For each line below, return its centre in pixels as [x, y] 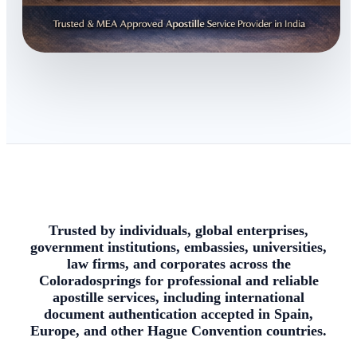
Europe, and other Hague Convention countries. [178, 330]
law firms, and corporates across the [178, 263]
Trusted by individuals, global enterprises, [178, 230]
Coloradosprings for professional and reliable [178, 280]
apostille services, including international [178, 297]
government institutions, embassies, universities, [178, 247]
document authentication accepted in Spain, [178, 314]
